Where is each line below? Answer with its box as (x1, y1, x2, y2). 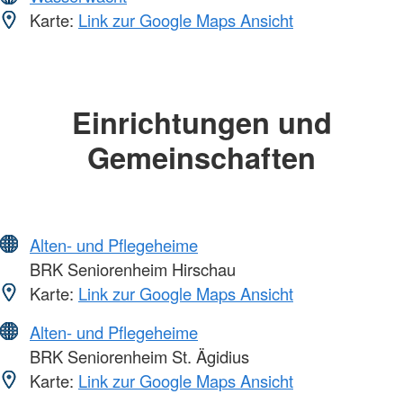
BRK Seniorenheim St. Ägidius (25, 344, 249, 368)
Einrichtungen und (71, 101, 332, 144)
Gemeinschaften (87, 136, 316, 179)
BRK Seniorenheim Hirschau (25, 256, 236, 281)
